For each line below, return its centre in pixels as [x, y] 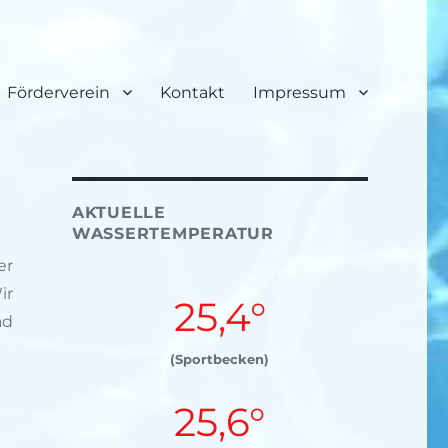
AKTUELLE [118, 212]
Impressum [299, 92]
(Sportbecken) [220, 359]
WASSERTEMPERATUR [172, 233]
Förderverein [58, 92]
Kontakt [192, 92]
